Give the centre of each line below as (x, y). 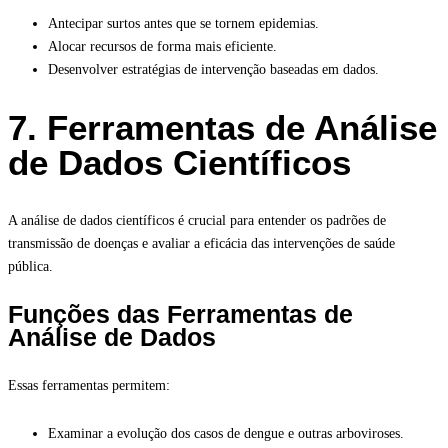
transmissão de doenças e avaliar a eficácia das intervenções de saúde (201, 243)
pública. (30, 266)
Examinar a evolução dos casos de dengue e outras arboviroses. (226, 433)
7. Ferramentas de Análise (222, 127)
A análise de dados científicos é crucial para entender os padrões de (197, 220)
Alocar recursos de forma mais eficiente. (162, 46)
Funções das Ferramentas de (180, 313)
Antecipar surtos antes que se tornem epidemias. (183, 23)
